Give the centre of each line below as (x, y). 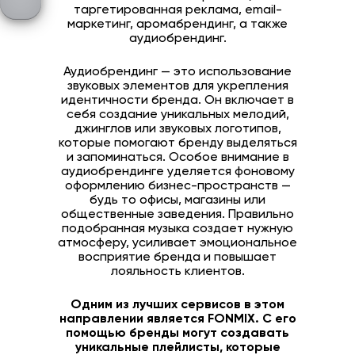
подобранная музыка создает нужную (177, 229)
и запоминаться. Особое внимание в (177, 158)
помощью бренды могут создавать (177, 334)
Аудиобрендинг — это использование (177, 73)
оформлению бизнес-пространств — (177, 187)
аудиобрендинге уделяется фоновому (177, 172)
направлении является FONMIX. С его (177, 320)
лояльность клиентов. (177, 272)
